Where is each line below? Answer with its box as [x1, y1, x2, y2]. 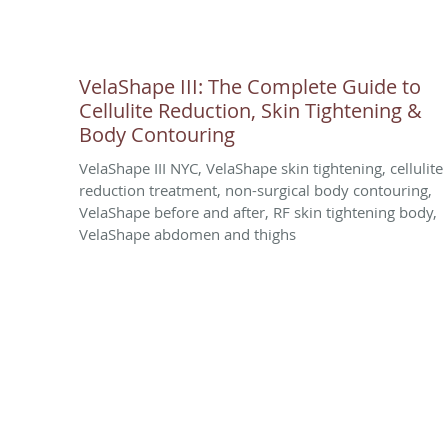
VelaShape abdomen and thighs [79, 223, 296, 244]
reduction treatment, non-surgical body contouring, [79, 179, 432, 200]
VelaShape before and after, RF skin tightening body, [79, 201, 437, 222]
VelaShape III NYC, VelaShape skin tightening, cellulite [79, 157, 443, 178]
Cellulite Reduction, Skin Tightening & [79, 96, 422, 124]
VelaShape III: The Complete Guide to [79, 72, 421, 100]
